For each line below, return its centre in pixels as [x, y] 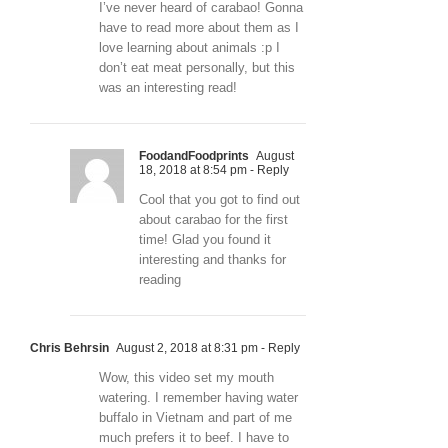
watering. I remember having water [198, 397]
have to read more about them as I [199, 27]
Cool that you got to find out [219, 199]
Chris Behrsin [69, 347]
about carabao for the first [213, 219]
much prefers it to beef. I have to [194, 437]
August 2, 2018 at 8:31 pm [186, 347]
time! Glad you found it [205, 239]
